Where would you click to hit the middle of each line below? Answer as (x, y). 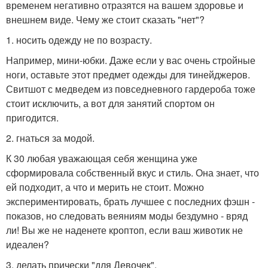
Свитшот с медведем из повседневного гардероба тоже (131, 89)
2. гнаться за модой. (50, 138)
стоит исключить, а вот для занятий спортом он (110, 103)
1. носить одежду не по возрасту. (79, 40)
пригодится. (32, 118)
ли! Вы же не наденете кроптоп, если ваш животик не (124, 230)
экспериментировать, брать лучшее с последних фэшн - (130, 201)
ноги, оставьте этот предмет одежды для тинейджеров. (128, 74)
